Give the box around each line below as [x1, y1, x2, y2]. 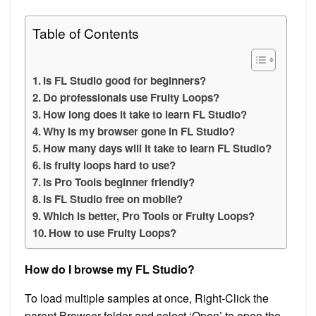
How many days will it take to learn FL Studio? [43, 140, 272, 156]
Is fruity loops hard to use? [43, 157, 176, 173]
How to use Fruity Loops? [49, 224, 177, 241]
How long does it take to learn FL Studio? [43, 106, 248, 122]
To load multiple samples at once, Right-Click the [25, 289, 269, 306]
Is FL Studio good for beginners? [43, 72, 207, 88]
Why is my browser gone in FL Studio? [43, 123, 236, 139]
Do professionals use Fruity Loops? [43, 89, 220, 105]
